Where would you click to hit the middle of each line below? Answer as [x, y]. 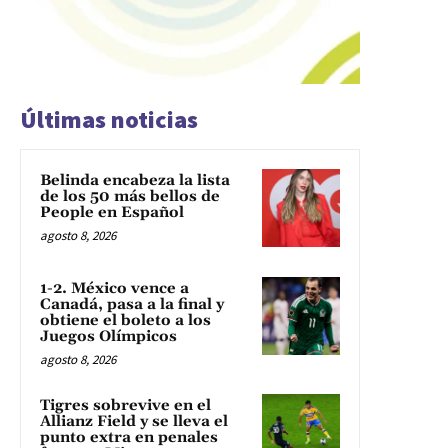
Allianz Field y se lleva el [134, 422]
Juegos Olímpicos [108, 337]
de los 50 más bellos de [130, 197]
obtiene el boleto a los [125, 321]
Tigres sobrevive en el [125, 406]
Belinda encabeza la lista [135, 181]
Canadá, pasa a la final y [132, 305]
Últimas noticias [109, 120]
